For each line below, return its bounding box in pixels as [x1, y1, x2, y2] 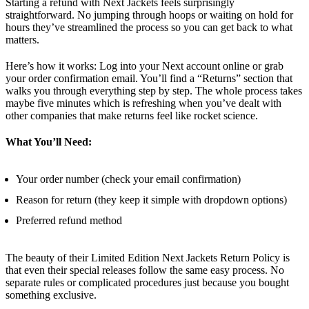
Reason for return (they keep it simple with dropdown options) [16, 194, 287, 206]
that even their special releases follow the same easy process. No [6, 264, 284, 277]
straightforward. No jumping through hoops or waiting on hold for [6, 9, 293, 21]
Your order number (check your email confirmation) [16, 173, 241, 186]
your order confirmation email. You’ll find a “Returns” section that [6, 72, 292, 85]
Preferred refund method [16, 215, 122, 227]
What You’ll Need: [6, 136, 92, 148]
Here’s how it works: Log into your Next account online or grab [6, 60, 283, 72]
